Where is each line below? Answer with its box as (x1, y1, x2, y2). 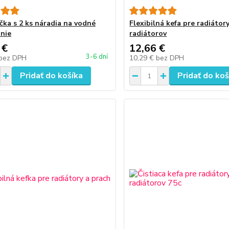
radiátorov (129, 29, 167, 38)
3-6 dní (86, 52, 108, 61)
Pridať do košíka (19, 70, 83, 81)
